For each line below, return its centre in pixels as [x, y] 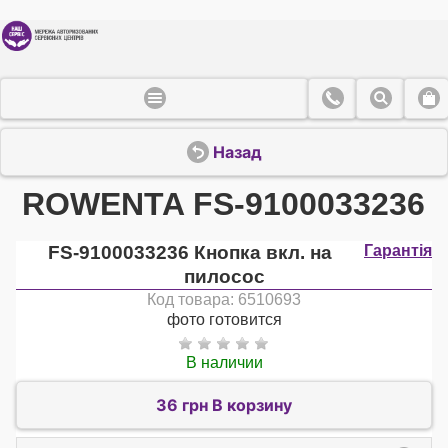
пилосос [224, 276]
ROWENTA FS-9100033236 [224, 203]
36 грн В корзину [224, 405]
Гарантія [398, 250]
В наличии [224, 362]
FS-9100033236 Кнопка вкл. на [190, 252]
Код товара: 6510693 [224, 299]
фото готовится [224, 319]
